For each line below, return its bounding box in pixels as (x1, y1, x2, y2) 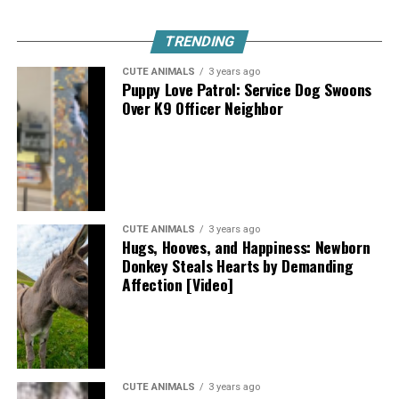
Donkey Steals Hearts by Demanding (121, 254, 354, 278)
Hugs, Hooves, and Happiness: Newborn (121, 235, 370, 259)
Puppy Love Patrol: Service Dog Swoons (121, 77, 371, 102)
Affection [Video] (121, 273, 233, 297)
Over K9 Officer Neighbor (121, 96, 283, 120)
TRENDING (162, 33, 237, 51)
